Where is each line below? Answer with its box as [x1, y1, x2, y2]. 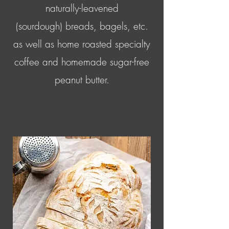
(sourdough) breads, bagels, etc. [15, 19, 148, 33]
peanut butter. [54, 73, 109, 87]
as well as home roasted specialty [13, 37, 150, 51]
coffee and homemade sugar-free [14, 55, 149, 69]
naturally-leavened [45, 2, 119, 15]
